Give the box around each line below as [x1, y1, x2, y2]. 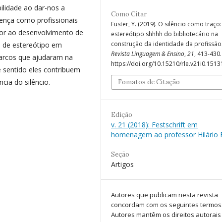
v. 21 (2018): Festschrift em [111, 120, 198, 130]
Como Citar [111, 10, 147, 19]
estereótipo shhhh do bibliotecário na [111, 30, 218, 39]
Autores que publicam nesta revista [111, 190, 218, 200]
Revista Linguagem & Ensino [111, 50, 184, 58]
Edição [111, 111, 132, 119]
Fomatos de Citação [118, 78, 180, 87]
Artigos [111, 160, 134, 169]
